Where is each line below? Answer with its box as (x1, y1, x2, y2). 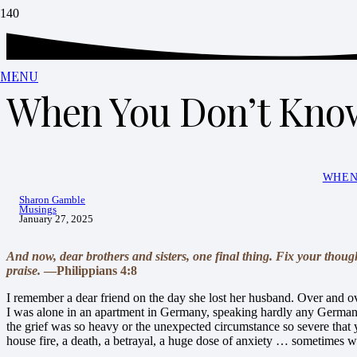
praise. (6, 264, 41, 278)
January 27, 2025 (19, 214, 93, 226)
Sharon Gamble (19, 194, 85, 206)
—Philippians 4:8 (41, 264, 137, 278)
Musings (19, 204, 57, 216)
